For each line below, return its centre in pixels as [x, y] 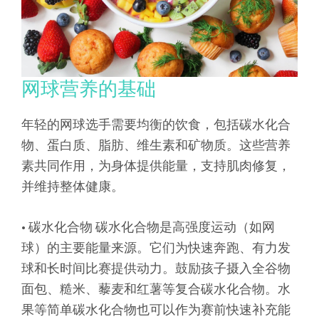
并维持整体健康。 [73, 186]
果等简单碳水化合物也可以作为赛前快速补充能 [156, 309]
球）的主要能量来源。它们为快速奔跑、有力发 [156, 247]
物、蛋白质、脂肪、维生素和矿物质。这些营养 [156, 145]
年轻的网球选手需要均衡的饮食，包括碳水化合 [156, 124]
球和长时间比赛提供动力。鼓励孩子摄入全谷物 [156, 268]
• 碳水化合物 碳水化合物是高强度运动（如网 [148, 226]
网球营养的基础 [89, 88]
